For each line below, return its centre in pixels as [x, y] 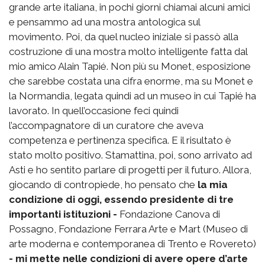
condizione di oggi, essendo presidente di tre [121, 199]
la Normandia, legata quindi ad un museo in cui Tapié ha [132, 96]
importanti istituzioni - [64, 214]
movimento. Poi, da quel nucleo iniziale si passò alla [124, 36]
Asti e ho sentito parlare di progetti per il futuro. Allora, [130, 169]
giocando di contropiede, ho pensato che [102, 184]
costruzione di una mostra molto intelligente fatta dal [128, 51]
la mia [211, 184]
